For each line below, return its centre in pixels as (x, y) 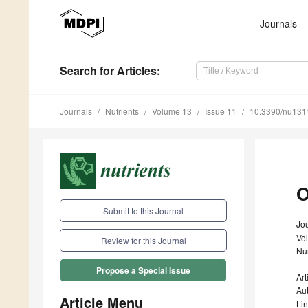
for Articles (127, 71)
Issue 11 (221, 111)
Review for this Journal (143, 240)
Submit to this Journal (143, 210)
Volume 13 (172, 111)
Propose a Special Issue (143, 270)
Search (78, 71)
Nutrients (122, 111)
